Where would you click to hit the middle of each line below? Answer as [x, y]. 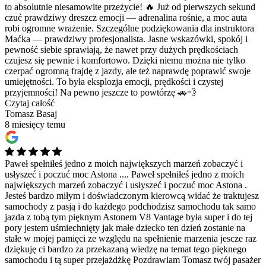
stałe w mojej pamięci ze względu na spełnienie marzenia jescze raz [131, 238]
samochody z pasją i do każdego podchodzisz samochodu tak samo [130, 206]
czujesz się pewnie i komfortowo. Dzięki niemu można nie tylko [125, 60]
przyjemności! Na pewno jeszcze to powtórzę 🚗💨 [101, 92]
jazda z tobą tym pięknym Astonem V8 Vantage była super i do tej [129, 217]
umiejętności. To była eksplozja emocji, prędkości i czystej [114, 81]
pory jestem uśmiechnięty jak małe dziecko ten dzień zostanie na [125, 227]
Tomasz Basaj [31, 113]
